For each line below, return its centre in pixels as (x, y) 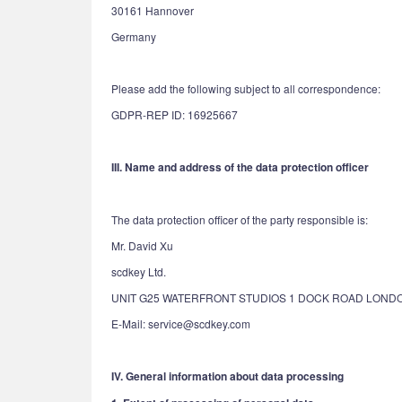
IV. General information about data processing (227, 376)
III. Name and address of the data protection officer (240, 167)
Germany (134, 36)
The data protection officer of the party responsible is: (240, 219)
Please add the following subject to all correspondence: (246, 88)
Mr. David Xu (142, 245)
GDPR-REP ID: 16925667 (175, 114)
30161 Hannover (153, 10)
